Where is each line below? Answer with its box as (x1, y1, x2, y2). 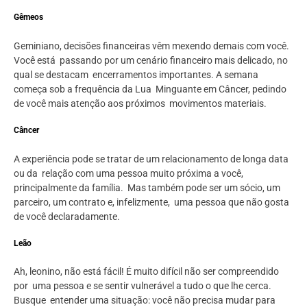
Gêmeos (14, 12, 43, 23)
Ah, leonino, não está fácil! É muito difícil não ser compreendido (14, 266, 279, 278)
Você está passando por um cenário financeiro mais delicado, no (14, 54, 288, 66)
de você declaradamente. (14, 210, 120, 222)
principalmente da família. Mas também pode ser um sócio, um (14, 182, 280, 193)
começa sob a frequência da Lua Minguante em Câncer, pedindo (14, 83, 286, 95)
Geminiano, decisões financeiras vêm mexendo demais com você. (14, 40, 289, 51)
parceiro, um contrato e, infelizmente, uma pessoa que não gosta (14, 196, 289, 208)
